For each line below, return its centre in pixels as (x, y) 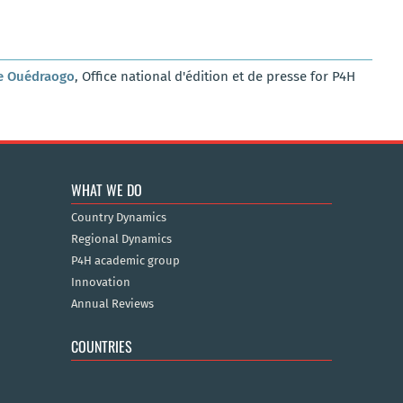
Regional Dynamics (121, 238)
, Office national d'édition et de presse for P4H (215, 77)
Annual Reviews (112, 303)
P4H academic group (125, 260)
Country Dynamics (118, 217)
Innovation (100, 282)
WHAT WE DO (106, 189)
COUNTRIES (101, 346)
